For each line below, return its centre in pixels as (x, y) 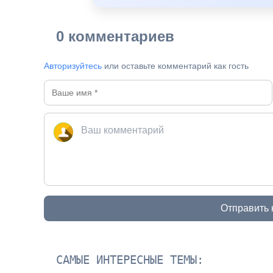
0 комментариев (115, 36)
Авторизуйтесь (73, 66)
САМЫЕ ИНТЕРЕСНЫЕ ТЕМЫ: (130, 260)
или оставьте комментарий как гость (175, 66)
